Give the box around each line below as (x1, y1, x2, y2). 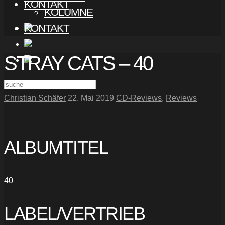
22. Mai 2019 (68, 94, 114, 103)
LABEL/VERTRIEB (4, 203, 145, 224)
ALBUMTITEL (4, 137, 108, 158)
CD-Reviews (116, 94, 162, 103)
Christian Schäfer (4, 94, 66, 103)
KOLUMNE (44, 6, 93, 18)
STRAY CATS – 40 (4, 52, 153, 75)
